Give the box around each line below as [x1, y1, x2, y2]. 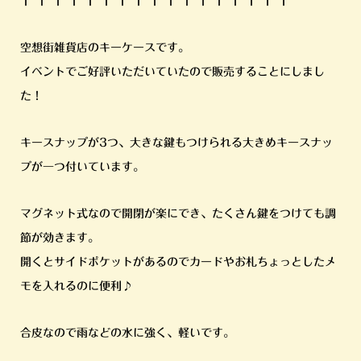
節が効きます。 [19, 232, 99, 244]
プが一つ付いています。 [19, 161, 144, 173]
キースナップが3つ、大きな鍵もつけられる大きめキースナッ [19, 137, 333, 149]
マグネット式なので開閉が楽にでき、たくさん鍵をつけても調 [19, 208, 336, 220]
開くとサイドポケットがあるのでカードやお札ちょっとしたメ [19, 256, 336, 268]
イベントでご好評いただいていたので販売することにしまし [19, 66, 325, 78]
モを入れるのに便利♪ [19, 280, 133, 293]
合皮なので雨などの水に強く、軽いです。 [19, 327, 234, 339]
